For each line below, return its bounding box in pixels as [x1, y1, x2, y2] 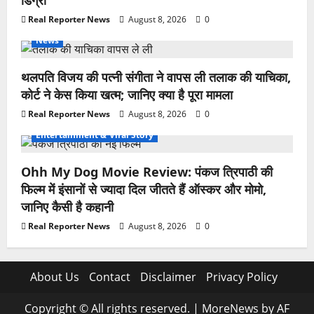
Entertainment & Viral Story [36, 129, 153, 142]
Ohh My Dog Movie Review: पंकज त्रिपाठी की [21, 163, 273, 181]
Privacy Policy [205, 269, 278, 285]
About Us [29, 269, 79, 285]
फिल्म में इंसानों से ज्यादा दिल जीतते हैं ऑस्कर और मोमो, [21, 181, 266, 198]
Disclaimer [139, 269, 196, 285]
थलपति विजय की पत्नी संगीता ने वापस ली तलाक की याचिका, [21, 69, 291, 86]
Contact [88, 269, 130, 285]
